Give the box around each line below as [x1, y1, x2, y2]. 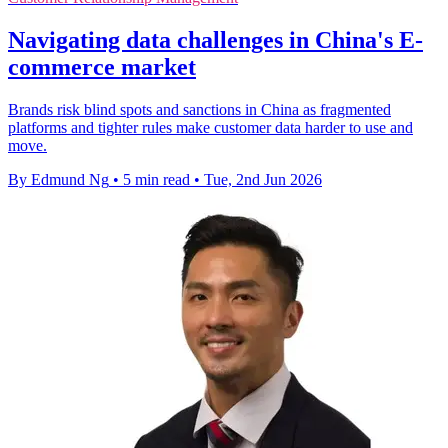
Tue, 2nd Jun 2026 [204, 170, 322, 188]
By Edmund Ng [8, 170, 109, 188]
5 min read [123, 170, 190, 188]
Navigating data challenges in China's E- [8, 26, 423, 53]
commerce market [8, 53, 196, 80]
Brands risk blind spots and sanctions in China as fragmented [8, 100, 391, 118]
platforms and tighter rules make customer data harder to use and [8, 118, 413, 136]
